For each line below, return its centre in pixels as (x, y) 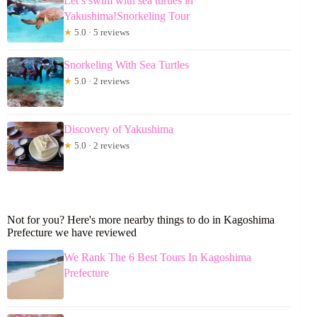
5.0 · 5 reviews (101, 33)
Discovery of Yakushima (119, 129)
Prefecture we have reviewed (72, 233)
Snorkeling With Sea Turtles (126, 65)
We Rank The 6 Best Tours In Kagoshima (157, 258)
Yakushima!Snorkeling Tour (127, 16)
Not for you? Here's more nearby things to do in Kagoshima (141, 220)
